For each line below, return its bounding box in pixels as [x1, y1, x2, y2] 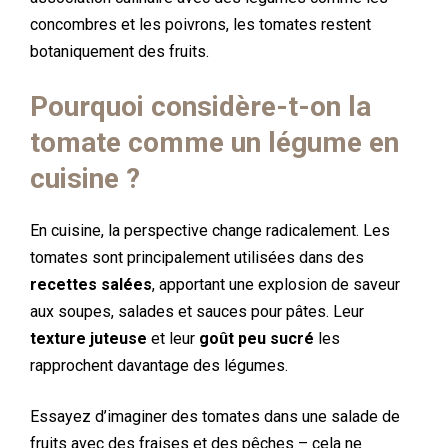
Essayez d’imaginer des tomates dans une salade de [30, 407, 400, 426]
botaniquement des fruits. [30, 42, 209, 61]
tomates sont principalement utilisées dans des [30, 248, 364, 267]
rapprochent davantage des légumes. [30, 356, 288, 375]
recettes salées [30, 275, 152, 294]
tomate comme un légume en [30, 126, 399, 159]
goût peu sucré [199, 329, 314, 348]
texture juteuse [30, 329, 151, 348]
